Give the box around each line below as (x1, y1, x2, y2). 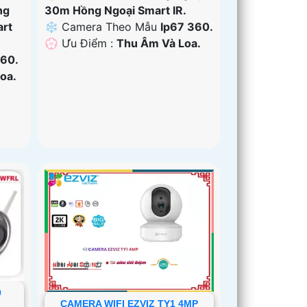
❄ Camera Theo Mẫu (45, 19, 161, 34)
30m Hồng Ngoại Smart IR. (45, 3, 187, 17)
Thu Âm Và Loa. (116, 36, 201, 50)
